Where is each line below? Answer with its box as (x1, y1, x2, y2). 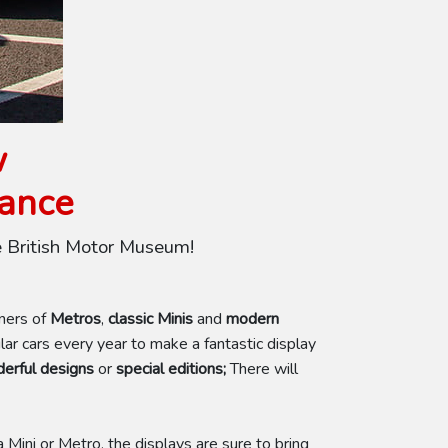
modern (226, 308, 279, 330)
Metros (50, 308, 101, 330)
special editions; (116, 358, 230, 380)
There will (230, 358, 298, 380)
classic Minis (108, 308, 193, 330)
